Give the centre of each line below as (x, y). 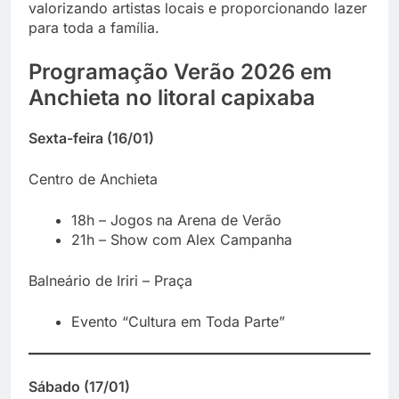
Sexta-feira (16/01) (91, 138)
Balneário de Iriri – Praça (110, 280)
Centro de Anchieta (93, 179)
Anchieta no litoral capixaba (172, 97)
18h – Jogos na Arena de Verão (176, 220)
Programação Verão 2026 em (180, 71)
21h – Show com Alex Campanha (182, 239)
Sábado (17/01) (79, 386)
